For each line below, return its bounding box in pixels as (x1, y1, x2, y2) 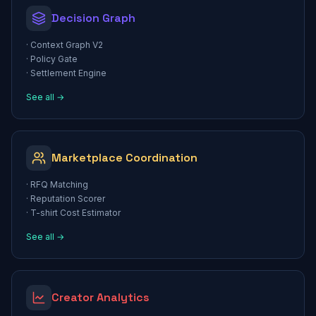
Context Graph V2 (30, 39, 103, 50)
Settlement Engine (30, 68, 107, 78)
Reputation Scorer (30, 193, 105, 204)
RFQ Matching (30, 179, 88, 190)
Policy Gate (30, 54, 78, 64)
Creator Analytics (51, 290, 150, 305)
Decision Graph (51, 11, 135, 25)
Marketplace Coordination (51, 150, 197, 165)
